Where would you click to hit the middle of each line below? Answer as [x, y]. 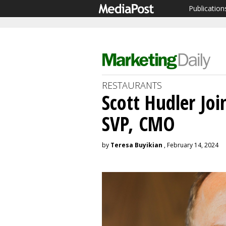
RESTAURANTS [132, 85]
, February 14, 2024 [190, 145]
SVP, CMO [138, 123]
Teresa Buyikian [136, 145]
